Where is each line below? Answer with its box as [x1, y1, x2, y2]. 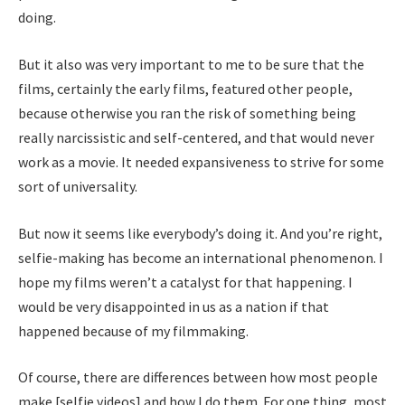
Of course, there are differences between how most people [18, 368, 378, 387]
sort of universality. [18, 176, 137, 195]
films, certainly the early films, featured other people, [18, 79, 353, 98]
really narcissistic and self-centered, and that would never [18, 127, 374, 146]
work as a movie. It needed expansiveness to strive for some [18, 152, 384, 171]
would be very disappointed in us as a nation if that [18, 297, 329, 316]
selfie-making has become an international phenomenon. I [18, 248, 383, 267]
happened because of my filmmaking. [18, 321, 251, 340]
